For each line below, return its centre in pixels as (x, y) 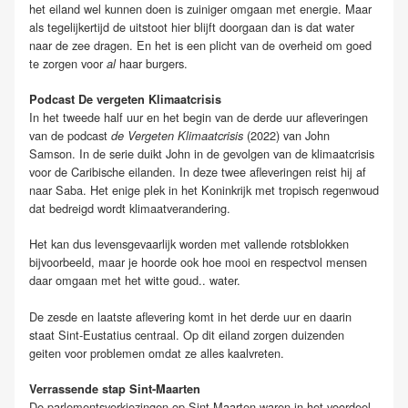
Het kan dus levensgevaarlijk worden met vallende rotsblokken (189, 244)
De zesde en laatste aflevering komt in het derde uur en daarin (190, 316)
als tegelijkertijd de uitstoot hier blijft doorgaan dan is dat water (192, 27)
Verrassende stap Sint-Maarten (115, 388)
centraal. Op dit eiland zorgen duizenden (240, 334)
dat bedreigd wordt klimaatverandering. (130, 209)
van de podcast (68, 136)
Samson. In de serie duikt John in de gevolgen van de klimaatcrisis (202, 154)
